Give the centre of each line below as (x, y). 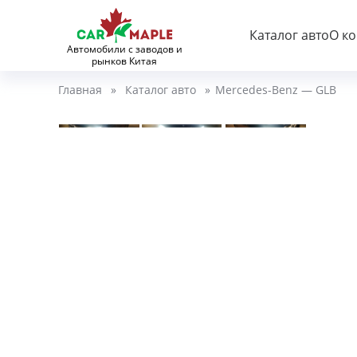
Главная (80, 90)
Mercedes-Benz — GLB (275, 90)
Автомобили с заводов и (124, 49)
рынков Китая (125, 61)
